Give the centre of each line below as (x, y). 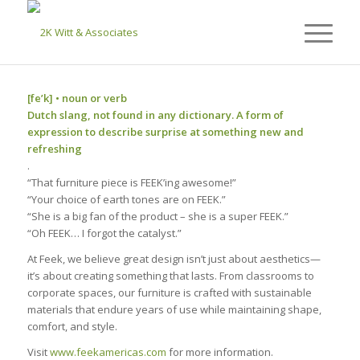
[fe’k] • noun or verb (77, 98)
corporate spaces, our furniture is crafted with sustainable (169, 293)
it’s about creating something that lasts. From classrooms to (170, 276)
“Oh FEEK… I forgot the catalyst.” (104, 233)
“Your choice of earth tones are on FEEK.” (126, 200)
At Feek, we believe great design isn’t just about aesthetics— (174, 259)
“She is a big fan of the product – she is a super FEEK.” (157, 217)
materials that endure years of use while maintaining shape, (174, 310)
